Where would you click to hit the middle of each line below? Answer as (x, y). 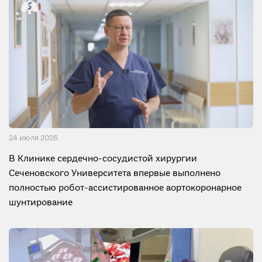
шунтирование (41, 203)
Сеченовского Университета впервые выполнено (115, 174)
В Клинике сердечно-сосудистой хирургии (103, 159)
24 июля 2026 (33, 139)
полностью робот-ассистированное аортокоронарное (125, 189)
